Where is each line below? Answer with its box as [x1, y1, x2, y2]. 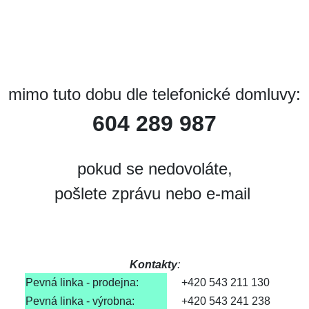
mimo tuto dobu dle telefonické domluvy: [8, 85, 301, 103]
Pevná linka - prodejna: [25, 277, 139, 288]
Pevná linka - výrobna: [25, 295, 134, 307]
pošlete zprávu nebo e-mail [54, 184, 255, 203]
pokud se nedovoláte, [77, 159, 232, 178]
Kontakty [129, 259, 177, 270]
